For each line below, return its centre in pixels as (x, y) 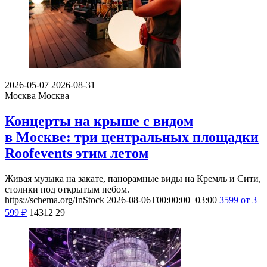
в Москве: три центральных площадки (132, 137)
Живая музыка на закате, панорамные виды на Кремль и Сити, (133, 178)
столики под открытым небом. (67, 189)
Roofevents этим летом (77, 153)
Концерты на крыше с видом (99, 121)
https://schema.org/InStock (55, 200)
